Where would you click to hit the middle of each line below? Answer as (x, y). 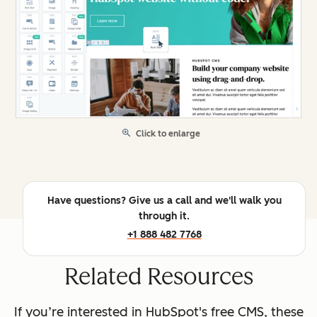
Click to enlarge (168, 133)
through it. (164, 216)
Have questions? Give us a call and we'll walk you (164, 200)
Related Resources (158, 276)
